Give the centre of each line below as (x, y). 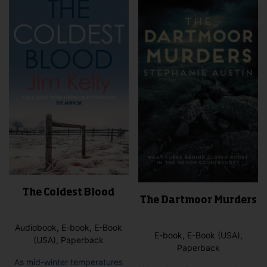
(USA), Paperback (69, 240)
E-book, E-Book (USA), (198, 235)
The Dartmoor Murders (198, 201)
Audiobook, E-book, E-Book (69, 228)
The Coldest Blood (69, 193)
